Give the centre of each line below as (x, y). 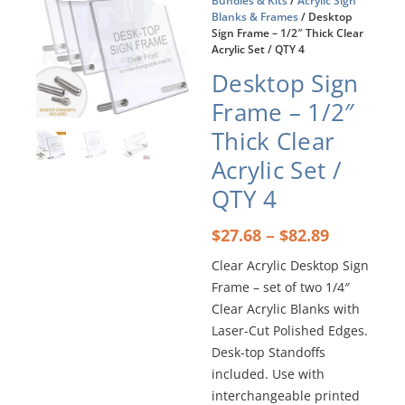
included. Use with (268, 373)
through (364, 290)
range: (356, 252)
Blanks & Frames (255, 16)
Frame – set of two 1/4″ (281, 287)
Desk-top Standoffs (268, 352)
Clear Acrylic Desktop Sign (290, 265)
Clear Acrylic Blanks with (286, 308)
